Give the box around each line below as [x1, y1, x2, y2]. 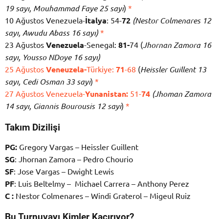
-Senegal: [84, 40, 118, 50]
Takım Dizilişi [5, 122, 60, 133]
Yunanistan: [85, 88, 128, 99]
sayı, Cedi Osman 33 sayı [5, 76, 90, 87]
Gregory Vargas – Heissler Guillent [17, 142, 138, 152]
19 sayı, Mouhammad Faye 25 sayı [5, 3, 124, 14]
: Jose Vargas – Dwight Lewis [14, 166, 114, 176]
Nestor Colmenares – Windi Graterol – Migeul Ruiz [14, 191, 191, 201]
